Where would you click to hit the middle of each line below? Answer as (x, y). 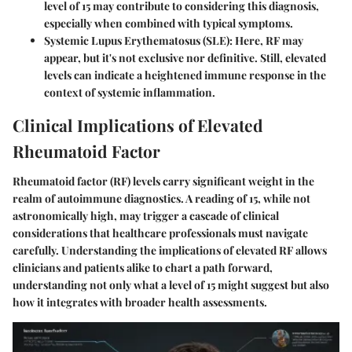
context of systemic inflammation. (130, 93)
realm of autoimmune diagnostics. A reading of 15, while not (161, 198)
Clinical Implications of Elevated (138, 125)
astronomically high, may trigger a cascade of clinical (146, 215)
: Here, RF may (266, 41)
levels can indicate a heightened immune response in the (185, 75)
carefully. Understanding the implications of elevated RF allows (170, 250)
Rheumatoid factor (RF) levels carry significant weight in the (163, 181)
